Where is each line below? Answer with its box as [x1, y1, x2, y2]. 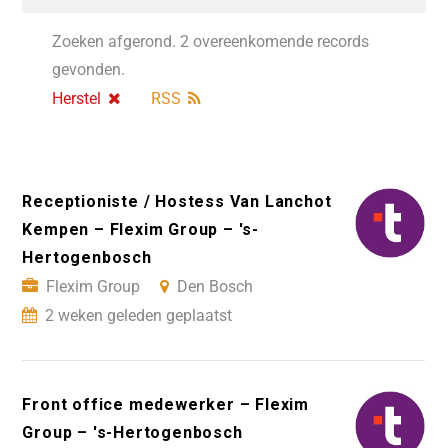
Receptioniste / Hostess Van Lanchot [22, 192, 332, 212]
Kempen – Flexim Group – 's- [22, 220, 259, 240]
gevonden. [52, 60, 126, 80]
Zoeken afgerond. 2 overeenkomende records [52, 32, 370, 52]
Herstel [52, 89, 102, 109]
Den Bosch [177, 277, 254, 297]
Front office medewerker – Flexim [22, 395, 309, 415]
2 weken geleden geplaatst [45, 306, 233, 326]
